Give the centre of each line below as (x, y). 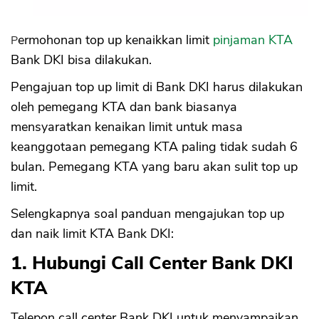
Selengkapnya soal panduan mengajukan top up (147, 214)
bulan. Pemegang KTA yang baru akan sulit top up (154, 167)
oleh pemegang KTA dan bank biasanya (124, 107)
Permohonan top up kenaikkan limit (115, 40)
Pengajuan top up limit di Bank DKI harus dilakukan (157, 87)
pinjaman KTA (253, 40)
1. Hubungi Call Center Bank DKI (152, 263)
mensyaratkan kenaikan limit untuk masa (127, 127)
